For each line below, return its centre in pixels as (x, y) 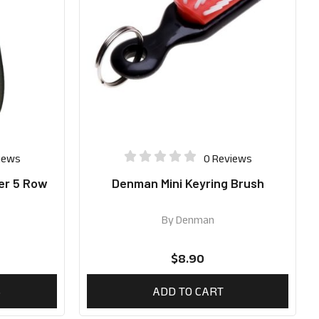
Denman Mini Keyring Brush (188, 183)
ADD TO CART (188, 292)
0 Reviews (228, 158)
